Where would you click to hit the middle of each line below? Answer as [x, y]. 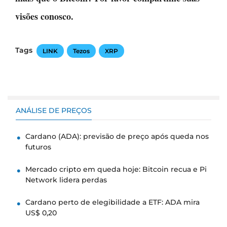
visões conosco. [44, 16]
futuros [38, 147]
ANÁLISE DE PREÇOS [54, 110]
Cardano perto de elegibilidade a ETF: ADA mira [112, 202]
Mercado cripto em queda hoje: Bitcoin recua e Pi [116, 169]
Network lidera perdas [66, 180]
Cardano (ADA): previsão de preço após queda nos [117, 136]
